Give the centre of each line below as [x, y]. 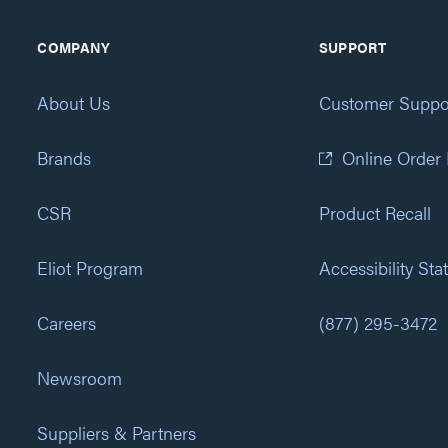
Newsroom [80, 377]
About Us [74, 102]
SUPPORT [352, 47]
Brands [64, 157]
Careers [67, 322]
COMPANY [74, 47]
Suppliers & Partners [117, 432]
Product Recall [374, 212]
